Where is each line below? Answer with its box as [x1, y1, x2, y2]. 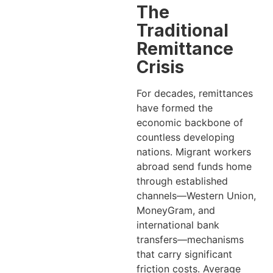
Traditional [136, 19, 229, 41]
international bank [136, 218, 219, 231]
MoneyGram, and [136, 204, 215, 216]
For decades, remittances [136, 87, 253, 99]
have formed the [136, 101, 213, 114]
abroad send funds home [136, 160, 252, 172]
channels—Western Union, [136, 189, 256, 202]
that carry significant [136, 247, 232, 260]
